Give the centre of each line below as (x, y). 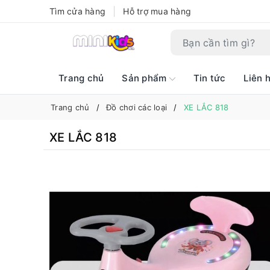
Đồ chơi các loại (137, 107)
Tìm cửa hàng (77, 11)
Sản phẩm (146, 78)
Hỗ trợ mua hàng (157, 11)
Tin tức (209, 78)
